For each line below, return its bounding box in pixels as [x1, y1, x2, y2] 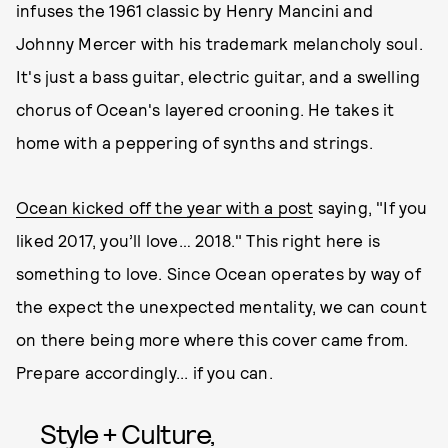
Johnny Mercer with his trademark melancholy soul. [16, 33, 423, 53]
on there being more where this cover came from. [16, 329, 409, 349]
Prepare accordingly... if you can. [16, 362, 273, 382]
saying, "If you [313, 197, 428, 217]
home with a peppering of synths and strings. [16, 132, 373, 152]
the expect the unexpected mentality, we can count [16, 296, 427, 316]
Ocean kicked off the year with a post [16, 197, 314, 217]
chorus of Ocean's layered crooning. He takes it [16, 99, 395, 119]
